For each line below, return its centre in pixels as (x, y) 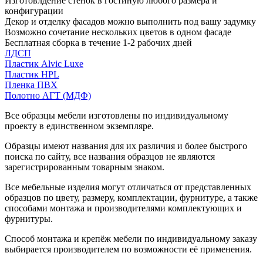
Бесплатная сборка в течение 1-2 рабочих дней (98, 42)
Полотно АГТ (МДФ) (48, 95)
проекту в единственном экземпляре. (79, 126)
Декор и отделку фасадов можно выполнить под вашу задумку (130, 21)
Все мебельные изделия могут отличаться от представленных (128, 187)
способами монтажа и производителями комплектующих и (123, 208)
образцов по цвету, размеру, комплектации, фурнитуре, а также (131, 197)
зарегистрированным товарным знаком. (85, 167)
